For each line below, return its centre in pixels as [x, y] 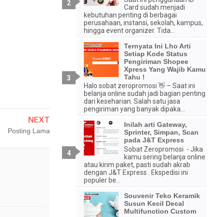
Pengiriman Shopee [156, 61]
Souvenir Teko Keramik [162, 196]
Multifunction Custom [160, 211]
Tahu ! [134, 77]
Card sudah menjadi [154, 7]
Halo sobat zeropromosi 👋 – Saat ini [139, 86]
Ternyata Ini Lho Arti [157, 46]
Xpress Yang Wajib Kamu [165, 69]
